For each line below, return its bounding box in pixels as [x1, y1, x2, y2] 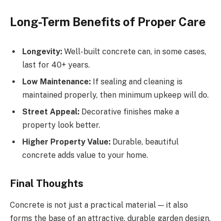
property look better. [22, 120, 100, 130]
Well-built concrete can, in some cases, [62, 46, 206, 56]
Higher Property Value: [22, 137, 110, 147]
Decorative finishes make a [79, 107, 179, 116]
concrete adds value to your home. [22, 150, 148, 160]
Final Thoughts [10, 177, 83, 189]
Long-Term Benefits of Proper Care [10, 15, 206, 29]
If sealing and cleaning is [91, 76, 183, 86]
